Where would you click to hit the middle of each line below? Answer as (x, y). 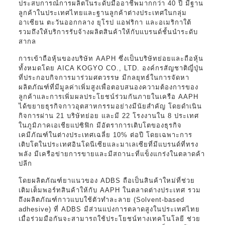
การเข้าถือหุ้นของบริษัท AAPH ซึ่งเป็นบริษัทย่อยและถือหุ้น (111, 58)
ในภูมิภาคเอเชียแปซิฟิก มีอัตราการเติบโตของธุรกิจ (100, 125)
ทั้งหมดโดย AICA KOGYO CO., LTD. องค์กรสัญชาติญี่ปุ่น (111, 68)
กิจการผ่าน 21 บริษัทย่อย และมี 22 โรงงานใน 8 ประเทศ (108, 116)
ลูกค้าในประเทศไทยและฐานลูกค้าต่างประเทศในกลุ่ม (102, 13)
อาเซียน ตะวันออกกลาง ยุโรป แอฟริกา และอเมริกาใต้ (105, 22)
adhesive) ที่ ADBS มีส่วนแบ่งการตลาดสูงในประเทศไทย (109, 209)
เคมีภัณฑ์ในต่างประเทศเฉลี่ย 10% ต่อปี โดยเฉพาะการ (105, 135)
